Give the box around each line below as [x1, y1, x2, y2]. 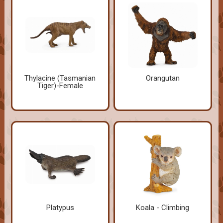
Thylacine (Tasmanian [24, 74, 96, 83]
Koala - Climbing [136, 203, 190, 213]
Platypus [46, 203, 74, 213]
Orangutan [145, 74, 180, 83]
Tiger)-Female [37, 81, 83, 91]
